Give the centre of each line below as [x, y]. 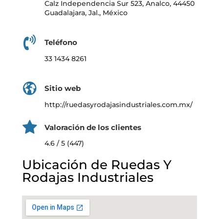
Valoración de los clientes [93, 127]
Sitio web [62, 88]
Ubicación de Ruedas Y [97, 165]
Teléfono [61, 43]
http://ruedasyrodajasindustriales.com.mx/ [118, 104]
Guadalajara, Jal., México [86, 13]
